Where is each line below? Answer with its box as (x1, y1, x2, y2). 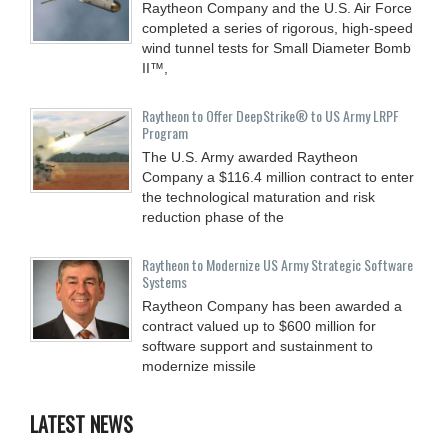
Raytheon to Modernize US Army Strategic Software (142, 253, 413, 275)
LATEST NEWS (30, 408, 133, 439)
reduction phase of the (142, 208, 284, 225)
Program (142, 121, 188, 143)
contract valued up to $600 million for (142, 317, 376, 334)
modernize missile (142, 357, 256, 374)
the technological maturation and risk (142, 188, 375, 205)
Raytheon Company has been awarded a (142, 297, 402, 314)
